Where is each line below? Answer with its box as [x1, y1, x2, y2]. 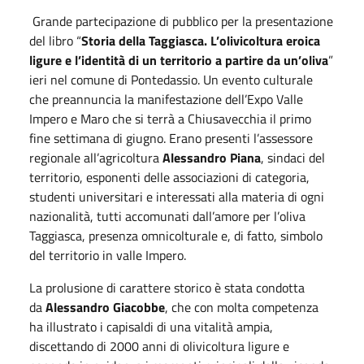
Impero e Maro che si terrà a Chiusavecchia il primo [29, 108, 311, 128]
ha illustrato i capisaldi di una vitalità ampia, [29, 316, 273, 336]
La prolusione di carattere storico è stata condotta [29, 277, 305, 297]
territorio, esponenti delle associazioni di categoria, [29, 167, 310, 187]
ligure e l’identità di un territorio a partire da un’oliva [29, 50, 328, 70]
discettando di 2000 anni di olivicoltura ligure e [29, 336, 289, 356]
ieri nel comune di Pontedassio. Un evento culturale [29, 69, 313, 89]
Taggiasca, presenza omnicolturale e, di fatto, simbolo [29, 225, 323, 245]
